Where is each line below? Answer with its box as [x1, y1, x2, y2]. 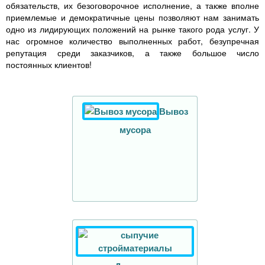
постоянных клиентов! [6, 59, 92, 71]
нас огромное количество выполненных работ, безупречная [6, 35, 259, 47]
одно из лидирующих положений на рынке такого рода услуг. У [6, 23, 259, 35]
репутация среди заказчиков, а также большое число [6, 47, 259, 59]
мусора [119, 123, 151, 137]
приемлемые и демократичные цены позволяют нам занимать [6, 11, 259, 24]
